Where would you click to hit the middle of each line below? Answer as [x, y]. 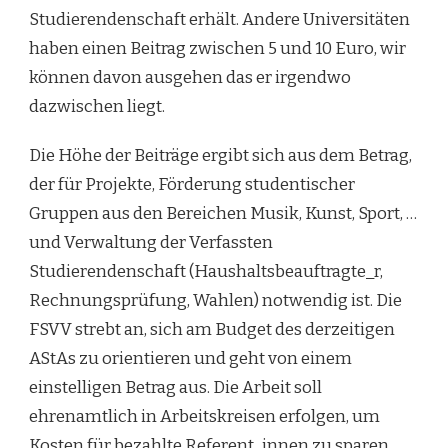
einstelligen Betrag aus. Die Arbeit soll [175, 388]
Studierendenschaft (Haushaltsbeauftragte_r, [206, 272]
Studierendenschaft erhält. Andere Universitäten [219, 20]
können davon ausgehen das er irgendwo [190, 78]
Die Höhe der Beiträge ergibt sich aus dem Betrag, [220, 156]
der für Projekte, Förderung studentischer [192, 185]
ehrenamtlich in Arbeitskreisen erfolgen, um [204, 417]
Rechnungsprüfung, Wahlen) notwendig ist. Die [215, 301]
